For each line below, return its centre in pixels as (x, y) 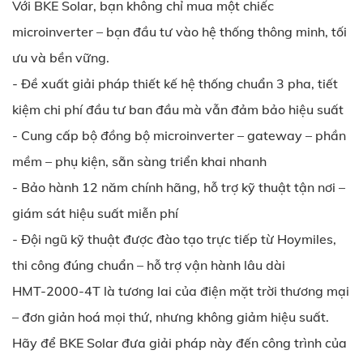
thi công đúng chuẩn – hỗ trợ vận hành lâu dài (149, 265)
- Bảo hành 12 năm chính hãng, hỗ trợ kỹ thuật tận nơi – (179, 187)
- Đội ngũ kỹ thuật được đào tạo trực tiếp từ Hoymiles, (174, 239)
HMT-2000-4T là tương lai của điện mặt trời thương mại (181, 290)
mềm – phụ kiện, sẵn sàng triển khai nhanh (139, 161)
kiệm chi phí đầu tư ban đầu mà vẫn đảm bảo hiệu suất (178, 109)
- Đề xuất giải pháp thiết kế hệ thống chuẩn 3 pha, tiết (175, 83)
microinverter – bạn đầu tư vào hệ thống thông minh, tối (179, 31)
